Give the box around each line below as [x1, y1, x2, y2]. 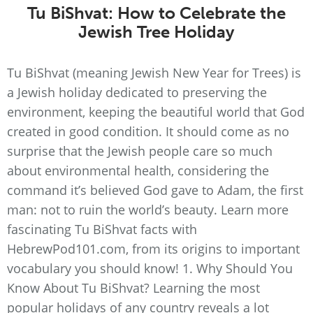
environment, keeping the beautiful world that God [7, 103, 305, 120]
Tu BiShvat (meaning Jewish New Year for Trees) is [7, 64, 301, 81]
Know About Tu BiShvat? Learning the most [7, 279, 260, 296]
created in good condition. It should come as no [7, 123, 289, 140]
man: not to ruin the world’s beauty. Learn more [7, 201, 289, 218]
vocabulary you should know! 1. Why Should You [7, 260, 293, 277]
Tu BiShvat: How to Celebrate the [27, 3, 286, 23]
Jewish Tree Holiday [78, 22, 235, 42]
